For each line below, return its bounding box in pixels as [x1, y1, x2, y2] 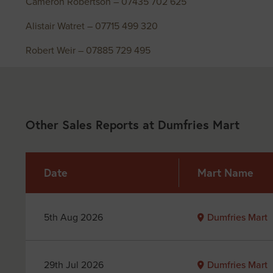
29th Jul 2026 [44, 257, 104, 271]
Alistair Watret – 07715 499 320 [26, 19, 158, 33]
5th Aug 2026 [44, 210, 103, 224]
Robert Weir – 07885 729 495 [26, 43, 151, 57]
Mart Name [197, 165, 253, 180]
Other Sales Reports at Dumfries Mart [26, 116, 239, 133]
